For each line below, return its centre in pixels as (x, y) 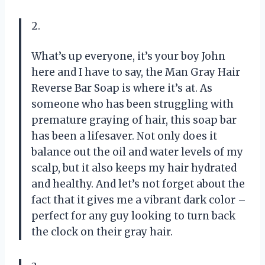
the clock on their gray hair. (102, 232)
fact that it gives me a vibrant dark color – (139, 200)
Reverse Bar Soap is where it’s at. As (122, 88)
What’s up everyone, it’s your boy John (128, 56)
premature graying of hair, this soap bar (134, 120)
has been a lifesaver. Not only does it (124, 136)
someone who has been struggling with (132, 104)
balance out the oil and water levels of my (137, 152)
